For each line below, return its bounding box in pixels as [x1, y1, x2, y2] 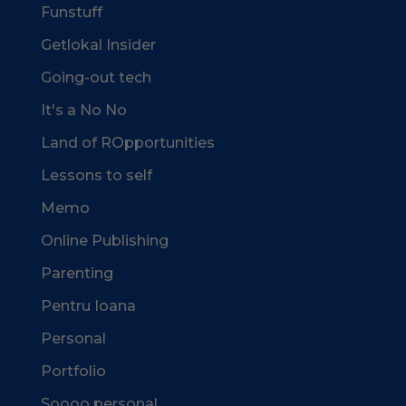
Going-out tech [40, 69, 151, 86]
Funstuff [40, 4, 102, 21]
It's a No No [40, 101, 127, 119]
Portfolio [40, 362, 106, 380]
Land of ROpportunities [40, 134, 215, 151]
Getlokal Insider [40, 36, 156, 53]
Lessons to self [40, 167, 152, 184]
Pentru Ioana [40, 297, 136, 314]
